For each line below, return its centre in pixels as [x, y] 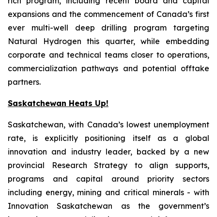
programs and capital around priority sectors [108, 179]
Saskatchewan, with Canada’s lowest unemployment [108, 124]
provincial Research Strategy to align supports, [108, 165]
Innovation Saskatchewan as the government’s [108, 206]
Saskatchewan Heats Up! [58, 103]
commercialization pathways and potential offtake [108, 68]
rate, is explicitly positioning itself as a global [108, 138]
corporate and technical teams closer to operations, [108, 55]
